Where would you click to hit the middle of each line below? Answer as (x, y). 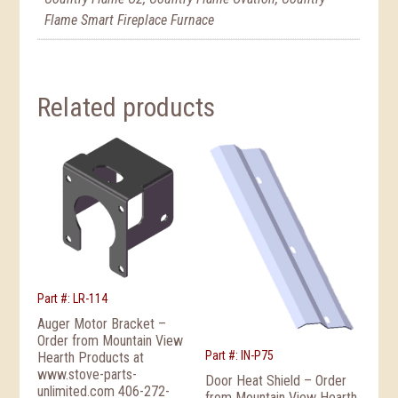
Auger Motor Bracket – (102, 324)
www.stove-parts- (88, 375)
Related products (127, 107)
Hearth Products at (91, 358)
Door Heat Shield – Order (276, 381)
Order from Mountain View (111, 341)
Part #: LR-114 (73, 299)
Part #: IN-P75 (240, 356)
